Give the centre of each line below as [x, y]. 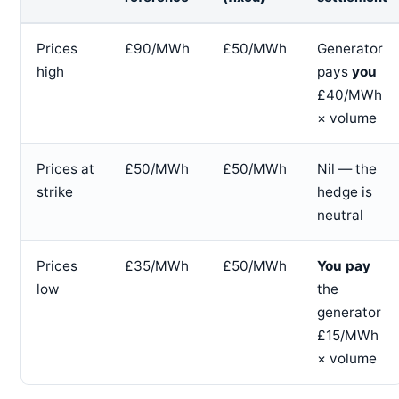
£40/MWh [349, 95]
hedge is [344, 192]
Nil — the [346, 169]
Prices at [65, 169]
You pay [343, 266]
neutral [340, 216]
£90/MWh [157, 49]
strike [54, 192]
